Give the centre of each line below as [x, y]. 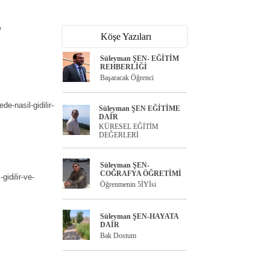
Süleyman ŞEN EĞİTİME [140, 108]
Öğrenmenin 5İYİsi [128, 184]
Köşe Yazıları [126, 36]
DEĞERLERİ [119, 135]
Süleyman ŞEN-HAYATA [139, 216]
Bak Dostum [118, 236]
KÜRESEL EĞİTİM [129, 127]
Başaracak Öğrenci [127, 78]
